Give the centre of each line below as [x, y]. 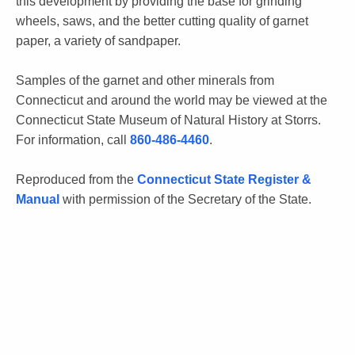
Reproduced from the [76, 180]
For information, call [73, 140]
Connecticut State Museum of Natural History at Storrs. [168, 120]
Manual [38, 200]
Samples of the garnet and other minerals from [145, 81]
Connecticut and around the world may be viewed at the [172, 101]
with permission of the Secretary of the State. [185, 200]
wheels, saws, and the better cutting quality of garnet [162, 21]
